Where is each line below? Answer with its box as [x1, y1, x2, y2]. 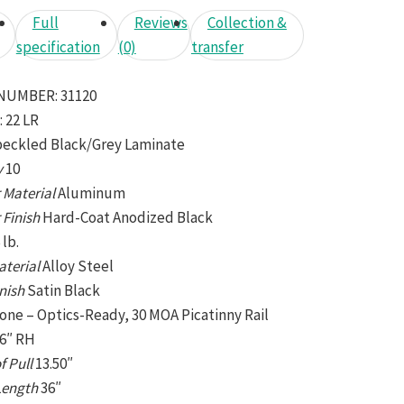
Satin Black [27, 280, 101, 300]
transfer [190, 37, 243, 58]
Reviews [133, 13, 188, 33]
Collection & [207, 13, 287, 33]
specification [15, 37, 100, 58]
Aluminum [58, 182, 126, 203]
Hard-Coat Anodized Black [42, 207, 214, 227]
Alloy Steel [42, 255, 115, 276]
